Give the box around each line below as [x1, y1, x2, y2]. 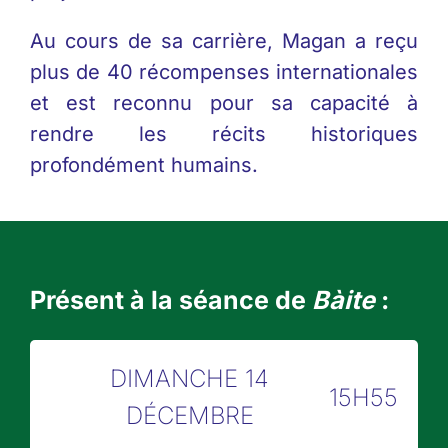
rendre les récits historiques [29, 122, 419, 147]
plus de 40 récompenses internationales [29, 60, 419, 85]
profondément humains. [29, 153, 258, 178]
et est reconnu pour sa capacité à [29, 91, 419, 116]
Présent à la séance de [29, 285, 312, 316]
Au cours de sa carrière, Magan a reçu [29, 29, 419, 54]
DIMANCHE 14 [110, 364, 269, 394]
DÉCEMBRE [125, 401, 254, 431]
